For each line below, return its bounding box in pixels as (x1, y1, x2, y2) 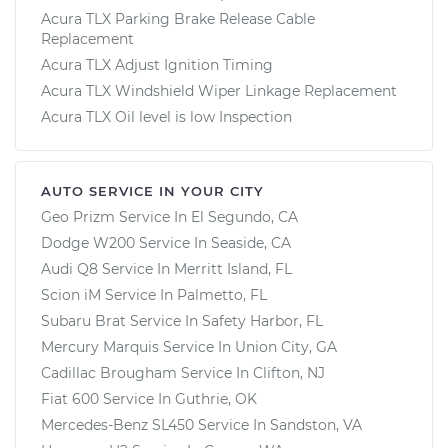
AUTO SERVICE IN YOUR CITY (41, 182, 264, 199)
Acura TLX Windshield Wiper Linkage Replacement (41, 81, 397, 100)
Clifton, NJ (253, 363, 325, 382)
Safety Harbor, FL (202, 311, 323, 330)
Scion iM (41, 285, 101, 304)
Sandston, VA (270, 415, 362, 434)
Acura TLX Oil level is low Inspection (41, 107, 292, 126)
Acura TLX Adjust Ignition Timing (41, 55, 273, 74)
